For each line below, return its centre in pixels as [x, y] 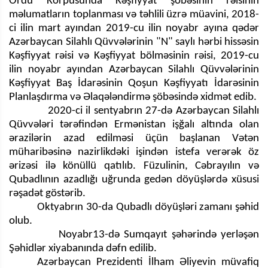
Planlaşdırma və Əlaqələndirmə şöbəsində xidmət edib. [133, 97]
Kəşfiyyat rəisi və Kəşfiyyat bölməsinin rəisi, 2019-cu [134, 56]
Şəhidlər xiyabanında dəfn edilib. [83, 248]
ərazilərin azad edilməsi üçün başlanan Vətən [134, 138]
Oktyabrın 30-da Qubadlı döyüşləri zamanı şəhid [134, 207]
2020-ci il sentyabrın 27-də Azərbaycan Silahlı [134, 111]
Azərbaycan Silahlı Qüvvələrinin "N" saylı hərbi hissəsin [134, 42]
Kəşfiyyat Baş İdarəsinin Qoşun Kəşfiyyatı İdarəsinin [134, 83]
